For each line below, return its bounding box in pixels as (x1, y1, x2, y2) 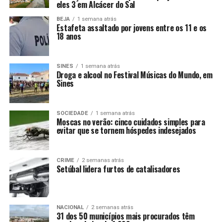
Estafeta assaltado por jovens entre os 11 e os (56, 22, 207, 34)
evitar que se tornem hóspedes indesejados (56, 124, 196, 137)
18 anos (56, 30, 81, 43)
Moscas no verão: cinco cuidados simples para (56, 116, 205, 128)
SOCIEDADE (56, 110, 88, 117)
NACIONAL (56, 204, 84, 211)
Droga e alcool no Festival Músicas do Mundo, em (56, 69, 213, 81)
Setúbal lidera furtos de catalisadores (56, 163, 180, 175)
